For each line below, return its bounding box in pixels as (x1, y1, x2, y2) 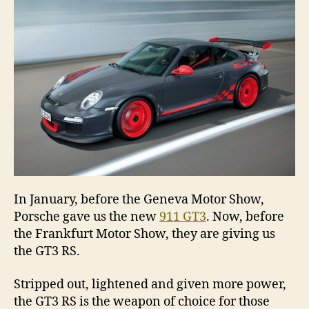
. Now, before (206, 209, 284, 226)
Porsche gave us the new (14, 209, 159, 226)
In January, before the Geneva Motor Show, (14, 192, 264, 208)
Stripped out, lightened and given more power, (14, 276, 286, 292)
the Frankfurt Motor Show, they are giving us (14, 226, 275, 243)
